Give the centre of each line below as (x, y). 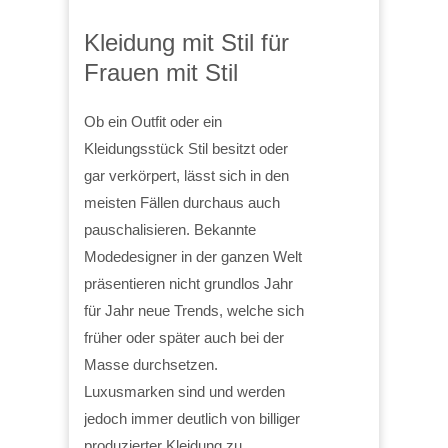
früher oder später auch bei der (184, 337)
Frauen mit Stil (161, 72)
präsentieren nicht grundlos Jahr (188, 283)
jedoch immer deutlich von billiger (192, 418)
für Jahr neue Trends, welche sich (194, 310)
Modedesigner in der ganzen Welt (193, 256)
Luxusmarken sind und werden (184, 391)
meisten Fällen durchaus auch (182, 202)
